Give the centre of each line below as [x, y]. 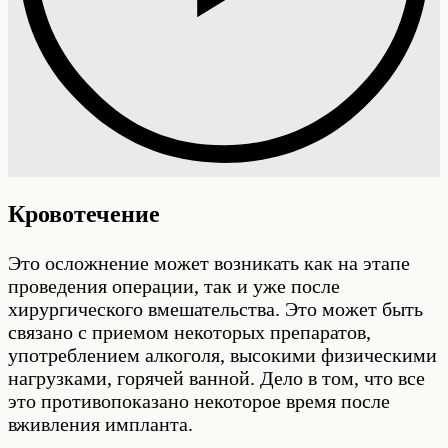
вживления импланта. [100, 423]
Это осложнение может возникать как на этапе [209, 262]
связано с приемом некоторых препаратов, [189, 331]
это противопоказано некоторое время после [199, 400]
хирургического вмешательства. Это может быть [215, 308]
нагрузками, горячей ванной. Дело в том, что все [216, 377]
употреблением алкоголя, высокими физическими [222, 354]
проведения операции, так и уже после [174, 285]
